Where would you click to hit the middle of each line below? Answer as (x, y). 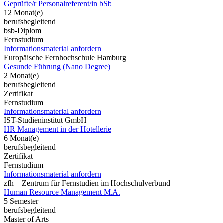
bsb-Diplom (23, 30)
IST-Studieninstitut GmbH (45, 120)
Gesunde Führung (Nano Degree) (57, 66)
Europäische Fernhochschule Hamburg (65, 57)
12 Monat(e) (23, 12)
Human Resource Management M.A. (62, 192)
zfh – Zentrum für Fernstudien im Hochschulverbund (87, 183)
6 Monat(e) (21, 138)
